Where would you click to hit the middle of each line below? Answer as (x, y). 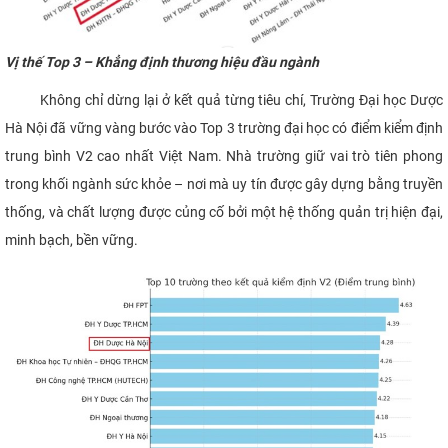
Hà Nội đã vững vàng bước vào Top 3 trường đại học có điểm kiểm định (224, 127)
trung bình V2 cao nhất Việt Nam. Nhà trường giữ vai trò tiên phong (224, 155)
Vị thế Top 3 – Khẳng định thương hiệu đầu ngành (162, 61)
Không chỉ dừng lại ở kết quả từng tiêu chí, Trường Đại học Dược (224, 99)
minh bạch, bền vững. (71, 239)
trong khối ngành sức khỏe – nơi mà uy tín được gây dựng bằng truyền (224, 183)
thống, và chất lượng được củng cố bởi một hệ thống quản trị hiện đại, (224, 211)
